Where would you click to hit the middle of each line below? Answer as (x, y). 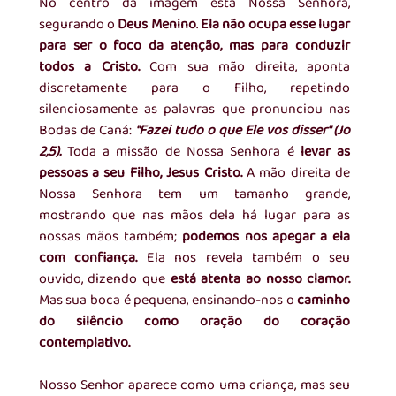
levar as (326, 152)
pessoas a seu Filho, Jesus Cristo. (143, 173)
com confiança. (88, 258)
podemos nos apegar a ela (267, 237)
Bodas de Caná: (87, 131)
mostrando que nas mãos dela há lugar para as (194, 216)
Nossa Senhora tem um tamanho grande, (194, 194)
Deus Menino (157, 25)
